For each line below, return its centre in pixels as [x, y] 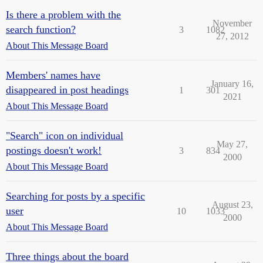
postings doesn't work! [54, 150]
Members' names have [53, 75]
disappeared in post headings [67, 90]
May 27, [232, 144]
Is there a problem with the [63, 15]
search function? [41, 29]
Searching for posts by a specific [75, 196]
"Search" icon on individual [65, 136]
